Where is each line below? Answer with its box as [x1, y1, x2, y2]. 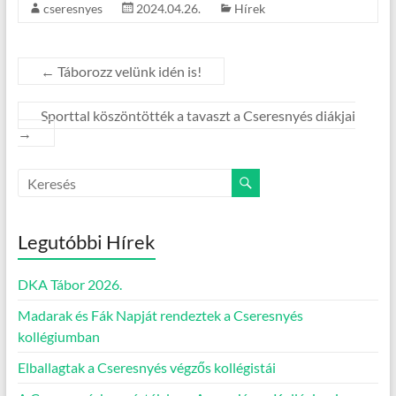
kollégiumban [17, 328, 100, 346]
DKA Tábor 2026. [17, 276, 122, 293]
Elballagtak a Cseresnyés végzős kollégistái [17, 359, 276, 377]
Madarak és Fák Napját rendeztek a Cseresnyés [17, 307, 303, 324]
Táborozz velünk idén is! [54, 63, 202, 80]
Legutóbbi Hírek [17, 230, 156, 255]
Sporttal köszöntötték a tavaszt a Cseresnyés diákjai [40, 107, 355, 125]
